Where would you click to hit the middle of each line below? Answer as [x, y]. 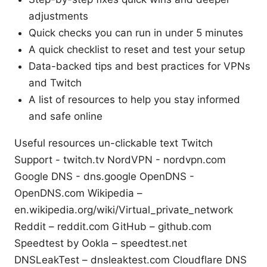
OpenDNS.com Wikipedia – [78, 193]
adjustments [58, 16]
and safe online [66, 117]
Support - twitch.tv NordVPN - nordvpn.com [120, 160]
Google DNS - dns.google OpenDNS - [104, 177]
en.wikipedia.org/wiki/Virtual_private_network [124, 210]
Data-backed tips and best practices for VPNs [139, 66]
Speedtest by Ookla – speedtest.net [101, 243]
